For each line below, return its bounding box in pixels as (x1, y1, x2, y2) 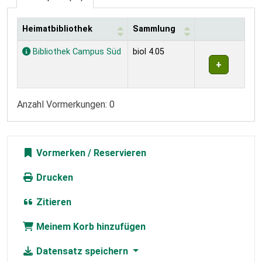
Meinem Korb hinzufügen (34, 221, 146, 233)
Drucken (34, 172, 73, 184)
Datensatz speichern (34, 246, 130, 257)
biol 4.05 (133, 47, 164, 57)
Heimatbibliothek (22, 24, 92, 35)
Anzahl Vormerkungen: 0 (17, 99, 115, 111)
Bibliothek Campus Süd (30, 47, 121, 57)
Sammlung (133, 24, 175, 35)
